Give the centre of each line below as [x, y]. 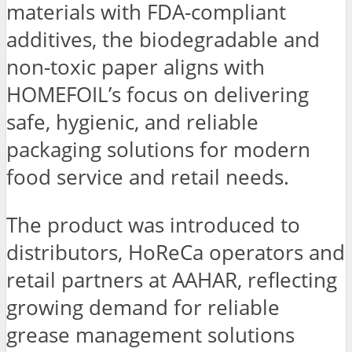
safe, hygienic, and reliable [132, 123]
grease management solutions [150, 335]
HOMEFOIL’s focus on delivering [158, 95]
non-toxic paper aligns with [136, 68]
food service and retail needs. [148, 178]
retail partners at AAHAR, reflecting [172, 280]
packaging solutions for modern [158, 150]
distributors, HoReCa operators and [176, 252]
